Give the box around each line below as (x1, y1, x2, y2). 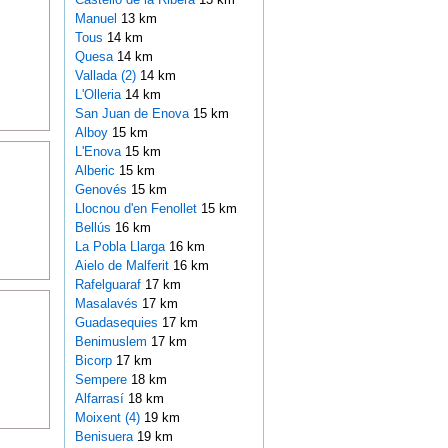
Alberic (74, 163, 119, 179)
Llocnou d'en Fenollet (74, 201, 201, 217)
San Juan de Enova (74, 106, 193, 122)
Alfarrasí (74, 391, 128, 407)
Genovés (74, 182, 131, 198)
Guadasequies (74, 315, 162, 331)
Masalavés (74, 296, 142, 312)
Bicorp (74, 353, 116, 369)
